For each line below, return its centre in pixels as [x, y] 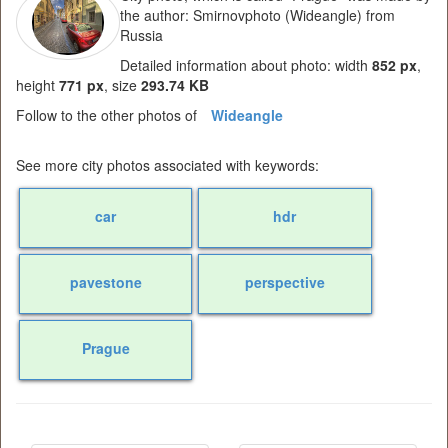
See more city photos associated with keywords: [167, 164]
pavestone [105, 281]
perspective [284, 281]
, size [122, 84]
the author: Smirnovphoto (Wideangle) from [257, 14]
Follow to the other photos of [108, 114]
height [37, 84]
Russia [141, 34]
